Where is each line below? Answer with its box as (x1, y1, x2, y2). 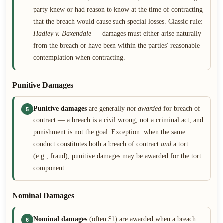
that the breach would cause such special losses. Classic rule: (33, 18, 203, 25)
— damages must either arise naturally (91, 30, 201, 37)
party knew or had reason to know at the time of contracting (33, 6, 203, 13)
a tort (171, 140, 188, 148)
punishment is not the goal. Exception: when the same (33, 128, 185, 136)
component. (33, 164, 66, 172)
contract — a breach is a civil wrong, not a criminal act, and (33, 116, 203, 124)
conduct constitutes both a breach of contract (33, 140, 161, 148)
